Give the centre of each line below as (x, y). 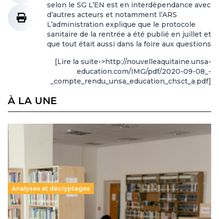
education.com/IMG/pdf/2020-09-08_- (144, 71)
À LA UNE (33, 101)
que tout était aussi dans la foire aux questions (129, 44)
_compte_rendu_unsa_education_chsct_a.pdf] (131, 81)
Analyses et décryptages (51, 188)
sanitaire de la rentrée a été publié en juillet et (129, 34)
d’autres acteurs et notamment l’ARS (112, 15)
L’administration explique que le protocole (121, 24)
